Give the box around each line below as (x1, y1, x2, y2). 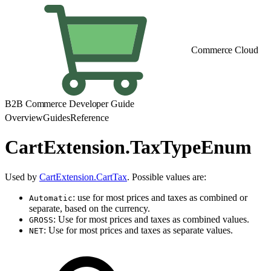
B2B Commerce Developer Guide (5, 99, 134, 109)
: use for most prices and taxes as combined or (73, 192, 247, 203)
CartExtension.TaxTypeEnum (5, 136, 252, 158)
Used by (5, 171, 39, 182)
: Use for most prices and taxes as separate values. (44, 224, 233, 235)
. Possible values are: (127, 171, 206, 182)
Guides (43, 113, 70, 123)
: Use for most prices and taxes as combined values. (53, 214, 249, 224)
